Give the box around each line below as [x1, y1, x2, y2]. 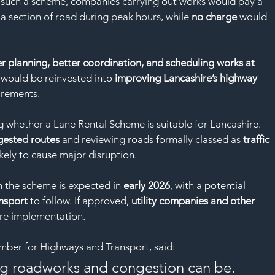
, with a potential [170, 179, 249, 192]
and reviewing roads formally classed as [60, 133, 244, 145]
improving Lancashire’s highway [115, 71, 260, 84]
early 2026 [123, 179, 171, 192]
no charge [192, 10, 238, 23]
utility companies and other [131, 194, 258, 207]
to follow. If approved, [28, 194, 132, 207]
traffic [243, 133, 273, 145]
